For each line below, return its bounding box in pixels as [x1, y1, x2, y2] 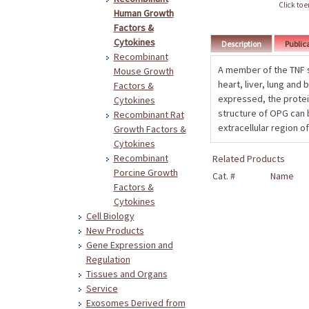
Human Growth [113, 7, 174, 19]
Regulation [86, 253, 130, 266]
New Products [86, 224, 144, 237]
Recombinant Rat [113, 108, 184, 121]
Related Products [212, 152, 285, 165]
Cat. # [212, 170, 235, 182]
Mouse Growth [113, 65, 174, 77]
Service [86, 282, 118, 295]
